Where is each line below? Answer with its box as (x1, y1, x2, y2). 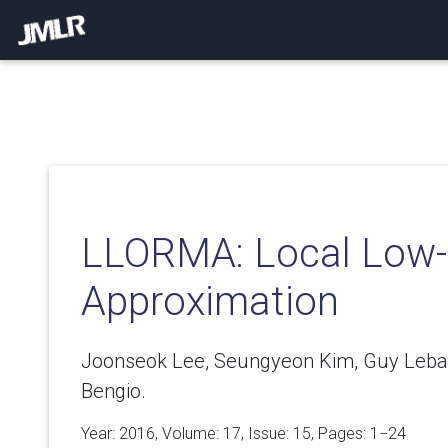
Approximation (81, 278, 339, 325)
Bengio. (81, 379, 146, 403)
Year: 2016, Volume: (81, 424, 223, 443)
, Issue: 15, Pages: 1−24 (241, 424, 406, 443)
